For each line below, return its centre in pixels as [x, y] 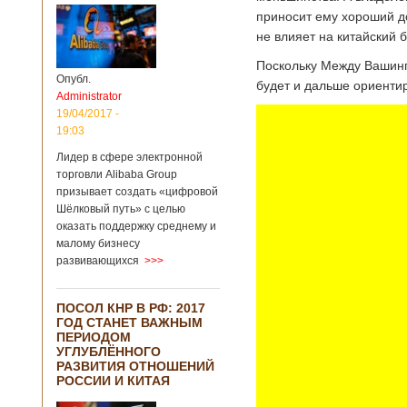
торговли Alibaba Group [117, 174]
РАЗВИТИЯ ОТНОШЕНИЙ [135, 366]
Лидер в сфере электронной [129, 157]
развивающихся [98, 261]
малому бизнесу [98, 243]
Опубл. [74, 79]
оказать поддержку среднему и [136, 226]
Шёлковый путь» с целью [121, 209]
